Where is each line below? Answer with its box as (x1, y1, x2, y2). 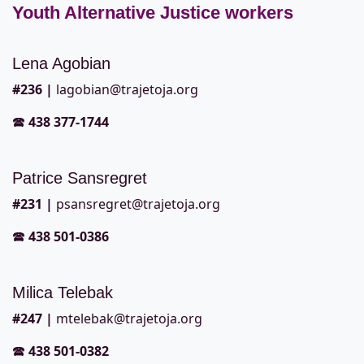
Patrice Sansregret (12, 169, 147, 188)
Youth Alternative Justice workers (12, 2, 293, 24)
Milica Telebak (12, 284, 113, 302)
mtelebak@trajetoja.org (56, 310, 202, 328)
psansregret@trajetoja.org (53, 195, 220, 214)
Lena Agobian (12, 54, 110, 73)
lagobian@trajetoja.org (56, 80, 198, 99)
